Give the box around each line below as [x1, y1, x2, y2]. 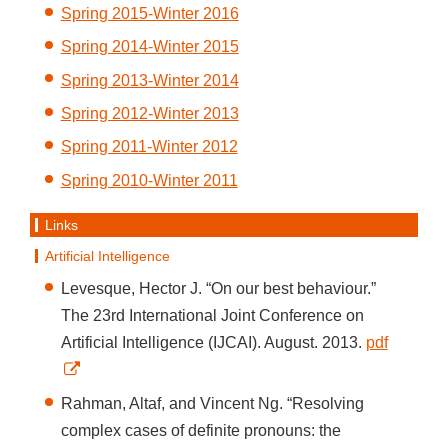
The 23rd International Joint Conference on [60, 307, 364, 325]
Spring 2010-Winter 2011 [60, 171, 238, 189]
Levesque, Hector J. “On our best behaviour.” [60, 280, 376, 298]
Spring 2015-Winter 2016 [60, 4, 239, 22]
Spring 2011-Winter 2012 [60, 138, 238, 156]
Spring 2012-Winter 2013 [60, 105, 239, 123]
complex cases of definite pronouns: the [60, 421, 341, 439]
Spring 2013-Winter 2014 [60, 71, 239, 89]
